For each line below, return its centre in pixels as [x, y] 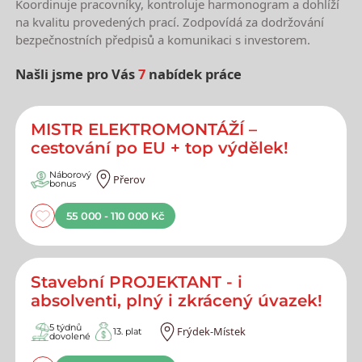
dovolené [70, 336]
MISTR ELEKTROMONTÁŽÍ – [143, 130]
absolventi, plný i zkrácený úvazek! [176, 300]
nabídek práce [194, 74]
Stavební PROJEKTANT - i [136, 282]
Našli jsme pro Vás [77, 74]
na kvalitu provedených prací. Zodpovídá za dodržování [170, 22]
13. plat [127, 332]
